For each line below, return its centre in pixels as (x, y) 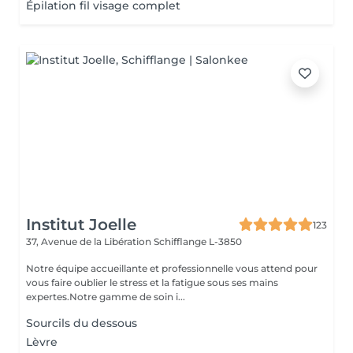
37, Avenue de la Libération (90, 242)
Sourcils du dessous (82, 323)
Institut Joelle (81, 225)
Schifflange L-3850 (198, 242)
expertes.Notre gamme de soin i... (106, 297)
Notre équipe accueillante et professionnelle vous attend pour (172, 268)
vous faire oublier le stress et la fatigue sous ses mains (152, 282)
